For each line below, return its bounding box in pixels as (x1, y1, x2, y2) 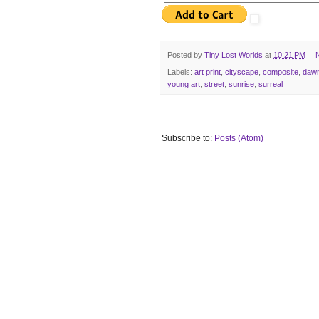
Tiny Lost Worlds (204, 50, 263, 59)
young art (167, 79, 200, 88)
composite (263, 67, 298, 76)
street (204, 79, 224, 88)
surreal (258, 79, 283, 88)
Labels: (167, 67, 194, 76)
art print (194, 67, 221, 76)
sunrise (229, 79, 254, 88)
